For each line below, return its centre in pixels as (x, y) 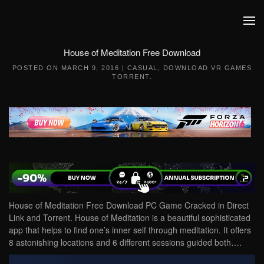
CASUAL (142, 68)
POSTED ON (37, 68)
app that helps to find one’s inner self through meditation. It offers (130, 230)
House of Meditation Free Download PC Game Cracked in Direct (129, 205)
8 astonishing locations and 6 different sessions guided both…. (125, 242)
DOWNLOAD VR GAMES (207, 68)
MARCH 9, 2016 (90, 68)
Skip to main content (65, 32)
